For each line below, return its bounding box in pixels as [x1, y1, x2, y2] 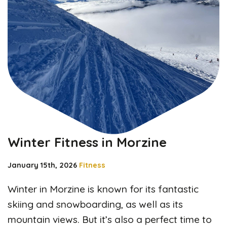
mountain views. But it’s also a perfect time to [8, 213, 212, 225]
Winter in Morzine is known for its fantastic [8, 182, 199, 195]
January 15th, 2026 [8, 160, 77, 170]
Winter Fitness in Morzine [8, 133, 167, 150]
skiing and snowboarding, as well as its [8, 198, 183, 210]
